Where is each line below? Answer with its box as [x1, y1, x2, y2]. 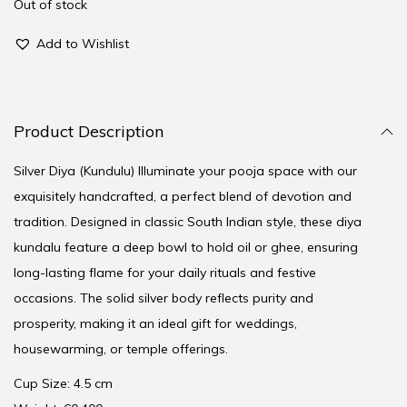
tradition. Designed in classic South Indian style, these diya [14, 213, 362, 231]
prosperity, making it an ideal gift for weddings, [14, 315, 297, 333]
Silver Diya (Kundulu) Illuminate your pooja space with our [14, 163, 357, 180]
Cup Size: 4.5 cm [14, 375, 113, 392]
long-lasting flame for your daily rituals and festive [14, 264, 316, 282]
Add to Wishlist [36, 35, 129, 53]
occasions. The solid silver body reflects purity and [14, 290, 313, 307]
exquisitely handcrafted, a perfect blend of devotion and [14, 188, 352, 205]
